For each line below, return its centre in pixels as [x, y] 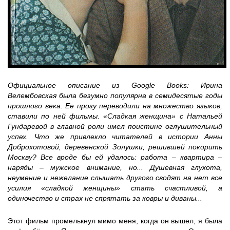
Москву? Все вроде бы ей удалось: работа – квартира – [115, 157]
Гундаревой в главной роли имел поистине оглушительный [115, 126]
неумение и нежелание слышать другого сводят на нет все [115, 178]
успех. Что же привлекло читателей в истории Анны [115, 137]
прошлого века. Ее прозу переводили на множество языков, [115, 106]
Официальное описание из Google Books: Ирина [115, 85]
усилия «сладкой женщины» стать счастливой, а [115, 188]
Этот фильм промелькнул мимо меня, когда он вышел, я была [115, 221]
